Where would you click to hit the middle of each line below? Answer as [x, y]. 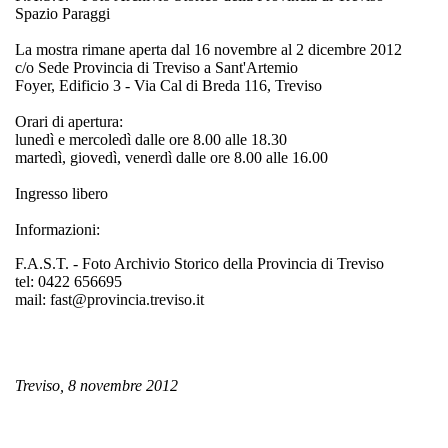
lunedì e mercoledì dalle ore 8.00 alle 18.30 [151, 139]
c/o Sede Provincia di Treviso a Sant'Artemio [156, 67]
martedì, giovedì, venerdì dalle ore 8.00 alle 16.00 [171, 157]
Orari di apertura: [69, 121]
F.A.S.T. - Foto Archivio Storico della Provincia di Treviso [199, 263]
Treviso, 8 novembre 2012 [96, 385]
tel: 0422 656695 [68, 281]
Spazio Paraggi [62, 13]
